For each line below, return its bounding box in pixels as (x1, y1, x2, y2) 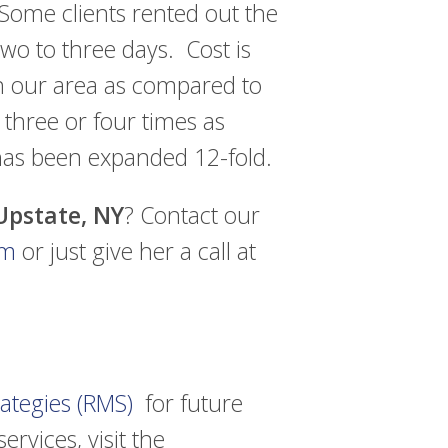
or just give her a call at (16, 235, 256, 267)
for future (133, 387, 243, 419)
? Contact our (124, 199, 260, 231)
